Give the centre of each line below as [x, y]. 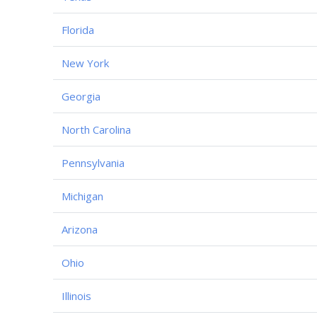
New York [85, 63]
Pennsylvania [93, 162]
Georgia [81, 96]
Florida [78, 29]
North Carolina [96, 129]
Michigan [82, 196]
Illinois [76, 295]
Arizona [80, 229]
